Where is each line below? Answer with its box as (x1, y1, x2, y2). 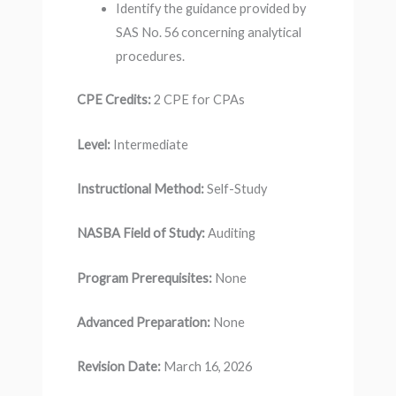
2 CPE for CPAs (150, 92, 245, 108)
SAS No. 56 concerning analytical (115, 25, 301, 41)
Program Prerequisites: (76, 270, 215, 286)
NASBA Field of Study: (76, 225, 208, 241)
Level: (76, 136, 110, 152)
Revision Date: (76, 359, 161, 375)
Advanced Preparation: (76, 314, 213, 330)
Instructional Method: (76, 180, 207, 196)
